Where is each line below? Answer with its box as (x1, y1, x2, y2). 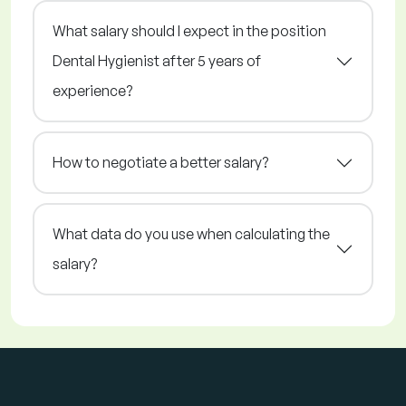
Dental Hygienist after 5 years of (53, 52, 261, 71)
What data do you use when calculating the (53, 225, 330, 244)
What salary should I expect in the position (53, 22, 326, 41)
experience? (53, 82, 132, 101)
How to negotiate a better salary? (53, 153, 268, 172)
